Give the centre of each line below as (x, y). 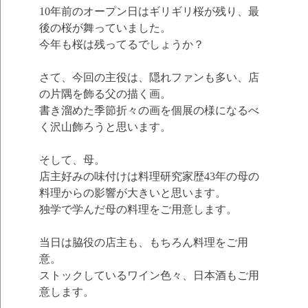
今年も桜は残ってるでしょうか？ (121, 45)
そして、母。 (72, 160)
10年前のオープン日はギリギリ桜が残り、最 (149, 12)
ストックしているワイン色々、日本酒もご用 (149, 276)
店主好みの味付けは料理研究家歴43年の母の (149, 177)
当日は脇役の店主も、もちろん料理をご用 (143, 243)
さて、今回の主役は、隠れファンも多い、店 (149, 78)
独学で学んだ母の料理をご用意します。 (138, 210)
